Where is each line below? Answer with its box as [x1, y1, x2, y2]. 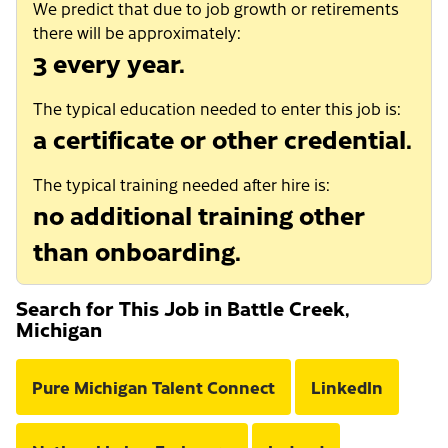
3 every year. [33, 44, 185, 81]
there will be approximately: [33, 21, 241, 44]
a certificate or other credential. [33, 120, 412, 157]
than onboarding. [33, 232, 241, 269]
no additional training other [33, 196, 365, 233]
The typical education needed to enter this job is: [33, 97, 401, 120]
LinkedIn [311, 375, 383, 400]
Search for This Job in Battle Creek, [16, 294, 350, 322]
